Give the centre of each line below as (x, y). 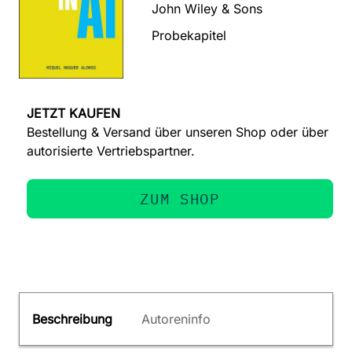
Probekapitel (189, 35)
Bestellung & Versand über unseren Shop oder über (178, 132)
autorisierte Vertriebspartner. (111, 151)
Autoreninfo (176, 319)
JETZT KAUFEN (73, 114)
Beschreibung (72, 319)
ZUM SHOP (180, 199)
